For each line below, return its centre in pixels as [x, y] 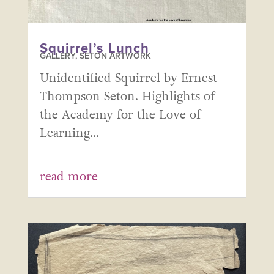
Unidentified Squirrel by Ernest [128, 78]
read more [68, 176]
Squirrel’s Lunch [94, 48]
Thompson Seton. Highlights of [127, 96]
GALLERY [57, 56]
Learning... [69, 133]
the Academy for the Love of [120, 115]
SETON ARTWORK [115, 56]
